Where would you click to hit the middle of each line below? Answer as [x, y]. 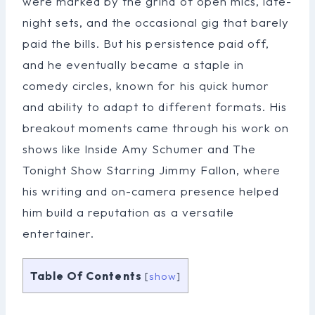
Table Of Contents [86, 275]
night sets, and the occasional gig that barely [156, 22]
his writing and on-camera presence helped [151, 191]
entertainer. [59, 233]
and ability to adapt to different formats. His [155, 106]
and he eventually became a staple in [133, 64]
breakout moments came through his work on [156, 127]
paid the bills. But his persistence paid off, [146, 43]
